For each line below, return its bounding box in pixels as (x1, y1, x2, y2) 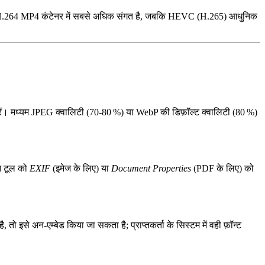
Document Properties (111, 163, 191, 174)
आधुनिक (227, 11, 257, 22)
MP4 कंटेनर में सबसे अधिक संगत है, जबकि (18, 11, 168, 22)
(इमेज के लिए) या (50, 163, 111, 174)
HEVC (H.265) (168, 11, 227, 22)
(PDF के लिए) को (191, 163, 254, 174)
